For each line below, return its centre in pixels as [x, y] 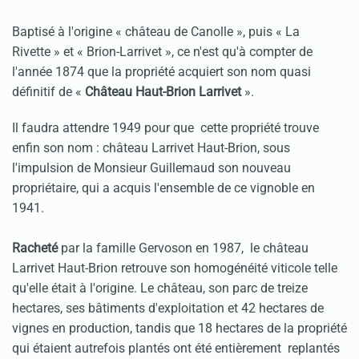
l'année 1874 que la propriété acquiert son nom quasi [161, 72]
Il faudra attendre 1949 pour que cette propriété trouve [165, 128]
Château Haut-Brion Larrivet [163, 92]
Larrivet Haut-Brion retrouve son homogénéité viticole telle [175, 268]
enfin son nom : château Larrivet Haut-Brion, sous [151, 148]
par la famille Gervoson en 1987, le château [185, 248]
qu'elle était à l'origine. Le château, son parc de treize [160, 288]
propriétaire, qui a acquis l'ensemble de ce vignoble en [163, 188]
